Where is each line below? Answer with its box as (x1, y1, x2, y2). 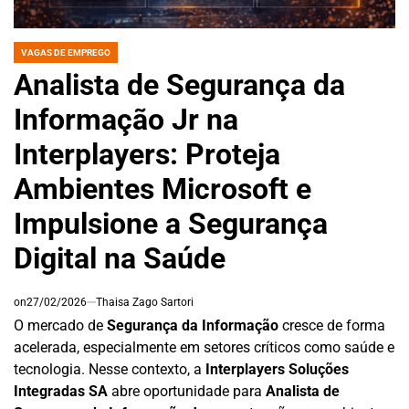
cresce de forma (278, 316, 385, 334)
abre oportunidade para (108, 382, 266, 400)
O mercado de (14, 316, 107, 334)
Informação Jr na (14, 101, 238, 137)
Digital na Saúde (14, 240, 225, 276)
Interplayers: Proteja (14, 136, 280, 172)
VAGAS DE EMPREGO (21, 47, 110, 58)
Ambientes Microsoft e (14, 171, 311, 206)
